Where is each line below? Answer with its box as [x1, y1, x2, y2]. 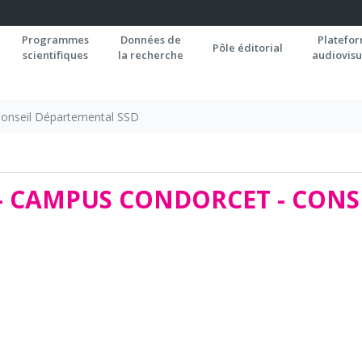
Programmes [22, 32, 89, 47]
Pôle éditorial [213, 40, 283, 55]
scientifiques [23, 48, 88, 62]
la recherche [118, 48, 183, 62]
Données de [120, 32, 181, 47]
